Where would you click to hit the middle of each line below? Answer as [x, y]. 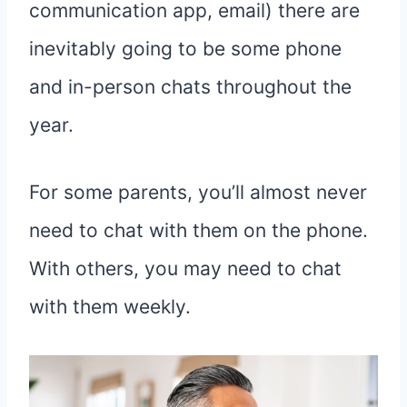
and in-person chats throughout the [190, 87]
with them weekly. [110, 307]
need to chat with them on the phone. [199, 231]
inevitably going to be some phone [185, 49]
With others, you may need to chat [185, 269]
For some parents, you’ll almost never [198, 193]
